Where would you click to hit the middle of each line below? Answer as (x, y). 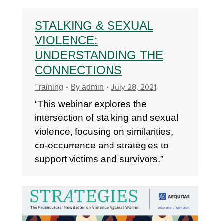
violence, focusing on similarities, (104, 131)
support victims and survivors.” (99, 159)
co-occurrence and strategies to (102, 145)
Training (49, 87)
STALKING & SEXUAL (94, 25)
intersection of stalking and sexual (106, 118)
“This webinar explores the (91, 104)
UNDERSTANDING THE (99, 55)
